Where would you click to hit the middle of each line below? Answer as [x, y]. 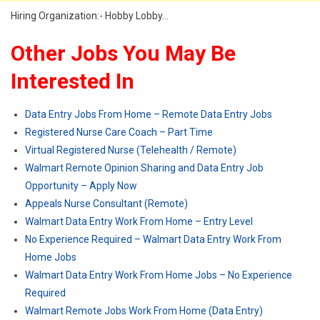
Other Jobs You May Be [123, 53]
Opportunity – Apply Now [81, 186]
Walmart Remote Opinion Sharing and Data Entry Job [144, 168]
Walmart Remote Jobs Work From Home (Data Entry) [144, 311]
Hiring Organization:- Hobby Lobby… [90, 16]
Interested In [72, 81]
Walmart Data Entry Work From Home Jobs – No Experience [159, 275]
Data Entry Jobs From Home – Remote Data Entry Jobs [149, 114]
